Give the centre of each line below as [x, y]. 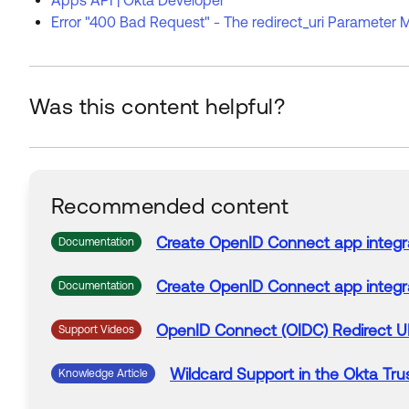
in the [319, 374]
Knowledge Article [103, 373]
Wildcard [201, 374]
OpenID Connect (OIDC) [244, 330]
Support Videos [96, 329]
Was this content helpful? [157, 106]
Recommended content [170, 205]
